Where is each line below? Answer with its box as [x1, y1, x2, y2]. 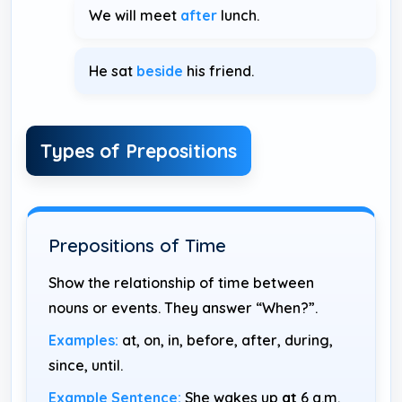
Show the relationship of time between [48, 273, 314, 292]
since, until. [48, 355, 123, 374]
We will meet [89, 5, 180, 24]
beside [136, 61, 183, 80]
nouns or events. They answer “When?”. [48, 298, 318, 317]
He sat [89, 61, 136, 80]
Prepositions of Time [48, 233, 226, 257]
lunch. [217, 5, 259, 24]
